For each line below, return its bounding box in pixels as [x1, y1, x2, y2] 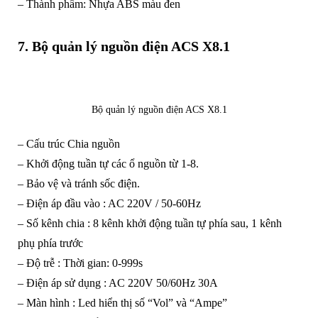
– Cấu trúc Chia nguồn [17, 138, 120, 150]
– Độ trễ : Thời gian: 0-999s [17, 257, 143, 270]
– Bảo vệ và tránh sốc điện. [17, 177, 140, 190]
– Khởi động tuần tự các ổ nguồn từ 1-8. [17, 158, 199, 170]
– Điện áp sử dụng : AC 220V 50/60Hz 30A [17, 277, 218, 290]
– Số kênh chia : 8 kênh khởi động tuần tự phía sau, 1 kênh [17, 217, 282, 230]
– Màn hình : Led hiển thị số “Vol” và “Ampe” [17, 297, 227, 309]
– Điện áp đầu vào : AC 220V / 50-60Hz [17, 197, 201, 210]
